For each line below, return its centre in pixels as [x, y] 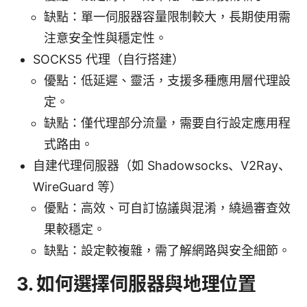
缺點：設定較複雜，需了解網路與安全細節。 [167, 250]
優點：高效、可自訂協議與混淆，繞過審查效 [167, 208]
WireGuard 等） [77, 186]
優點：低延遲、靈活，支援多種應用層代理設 [167, 80]
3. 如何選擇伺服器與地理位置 [136, 284]
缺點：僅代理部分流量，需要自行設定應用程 [167, 123]
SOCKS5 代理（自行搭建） [109, 59]
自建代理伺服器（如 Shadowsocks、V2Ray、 [162, 165]
